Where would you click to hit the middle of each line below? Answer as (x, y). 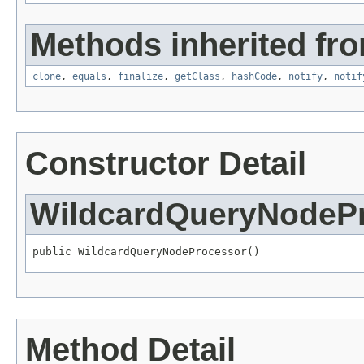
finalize (141, 77)
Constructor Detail (166, 164)
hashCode (254, 77)
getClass (197, 77)
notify (305, 77)
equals (89, 77)
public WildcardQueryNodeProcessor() (146, 252)
